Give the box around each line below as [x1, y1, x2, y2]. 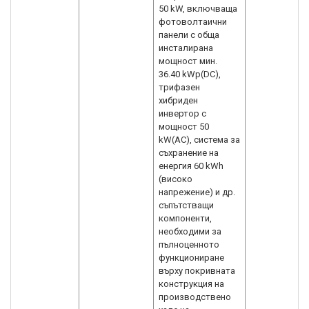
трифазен [159, 82, 200, 92]
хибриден [159, 95, 198, 106]
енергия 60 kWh [159, 161, 223, 171]
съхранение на [159, 148, 219, 158]
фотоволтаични [159, 17, 227, 27]
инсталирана [159, 43, 213, 53]
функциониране [159, 252, 224, 263]
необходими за [159, 226, 221, 237]
